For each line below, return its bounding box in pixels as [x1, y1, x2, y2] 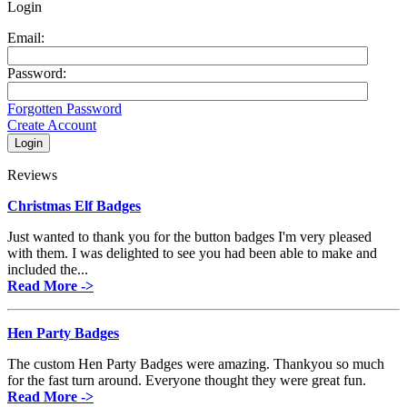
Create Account [7, 116, 96, 133]
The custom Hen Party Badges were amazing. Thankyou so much [7, 355, 384, 372]
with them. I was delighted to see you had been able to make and [7, 244, 377, 261]
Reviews [7, 166, 57, 183]
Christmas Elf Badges [7, 197, 141, 213]
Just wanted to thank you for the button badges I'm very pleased [7, 228, 372, 244]
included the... [7, 261, 88, 277]
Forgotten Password [7, 100, 122, 116]
